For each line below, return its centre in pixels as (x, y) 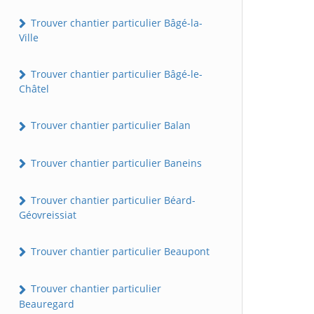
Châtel (34, 89)
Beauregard (47, 303)
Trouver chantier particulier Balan (109, 125)
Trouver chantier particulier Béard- (112, 200)
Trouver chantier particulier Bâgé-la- (115, 22)
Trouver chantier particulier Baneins (115, 163)
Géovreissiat (48, 215)
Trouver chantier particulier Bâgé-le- (115, 74)
